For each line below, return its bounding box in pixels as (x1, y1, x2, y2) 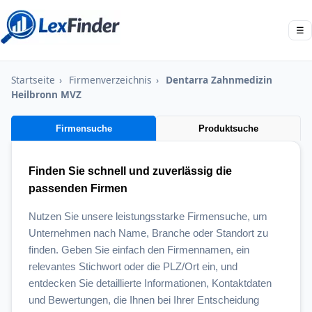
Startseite (11, 73, 55, 86)
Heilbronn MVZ (11, 88, 81, 101)
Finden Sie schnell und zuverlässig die (29, 165, 232, 177)
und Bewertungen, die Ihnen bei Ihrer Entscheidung (29, 294, 259, 306)
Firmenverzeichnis (69, 73, 152, 86)
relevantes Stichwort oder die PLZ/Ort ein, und (29, 260, 237, 272)
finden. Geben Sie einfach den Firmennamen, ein (29, 244, 249, 256)
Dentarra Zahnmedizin (166, 73, 272, 86)
